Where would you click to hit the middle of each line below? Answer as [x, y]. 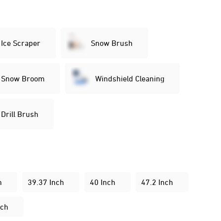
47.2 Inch [157, 182]
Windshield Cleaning [130, 78]
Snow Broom [23, 78]
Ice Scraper [21, 43]
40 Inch [103, 182]
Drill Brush [20, 114]
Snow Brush [112, 43]
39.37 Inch [46, 182]
